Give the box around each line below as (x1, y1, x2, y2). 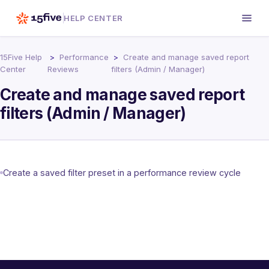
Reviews (47, 64, 79, 74)
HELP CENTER (63, 13, 124, 23)
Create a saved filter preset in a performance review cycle (3, 167, 241, 178)
